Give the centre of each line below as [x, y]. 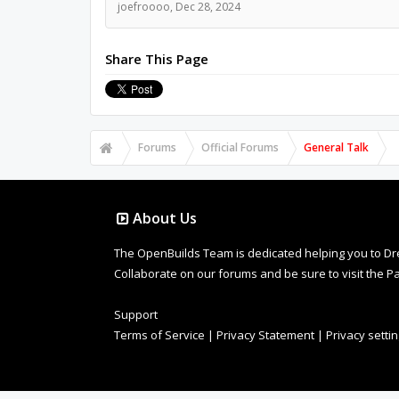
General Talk [336, 147]
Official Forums [240, 147]
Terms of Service [159, 334]
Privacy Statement [265, 334]
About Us [164, 218]
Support [136, 314]
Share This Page [156, 58]
